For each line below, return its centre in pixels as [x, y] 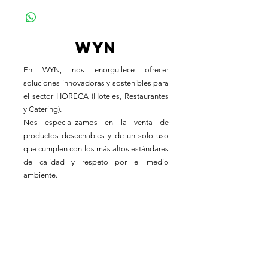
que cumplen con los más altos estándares [96, 149]
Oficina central [67, 199]
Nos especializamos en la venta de [96, 122]
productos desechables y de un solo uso [96, 135]
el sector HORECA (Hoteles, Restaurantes [96, 96]
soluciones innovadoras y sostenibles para [96, 83]
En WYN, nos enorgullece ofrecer [96, 70]
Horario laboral [68, 244]
